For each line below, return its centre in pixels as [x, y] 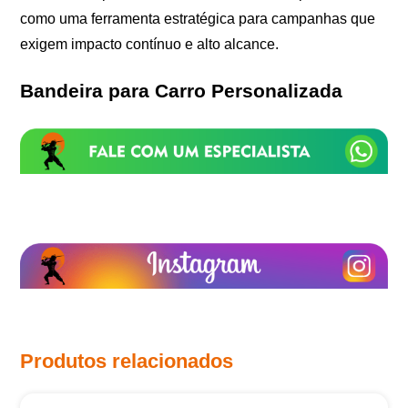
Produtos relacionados [127, 361]
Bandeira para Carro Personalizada [182, 91]
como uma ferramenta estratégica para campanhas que [198, 19]
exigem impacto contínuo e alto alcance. [150, 45]
